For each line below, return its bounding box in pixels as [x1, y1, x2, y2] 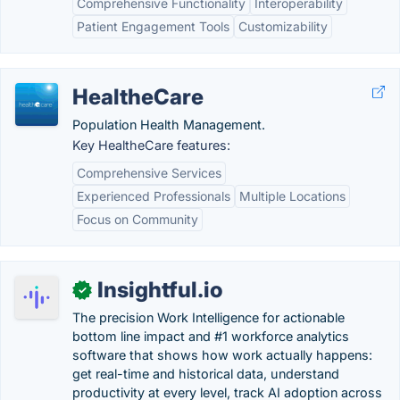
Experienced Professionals [77, 188, 230, 204]
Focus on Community [77, 212, 198, 227]
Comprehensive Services [77, 165, 221, 180]
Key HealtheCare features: [72, 137, 230, 153]
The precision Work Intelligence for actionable [72, 310, 345, 325]
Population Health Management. [72, 117, 265, 132]
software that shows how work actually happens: [72, 347, 372, 362]
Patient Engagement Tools [77, 19, 229, 34]
